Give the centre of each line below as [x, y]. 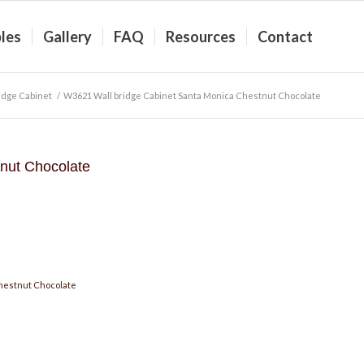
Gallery [67, 37]
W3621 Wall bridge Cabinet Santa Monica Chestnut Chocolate [192, 95]
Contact [285, 37]
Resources [201, 37]
